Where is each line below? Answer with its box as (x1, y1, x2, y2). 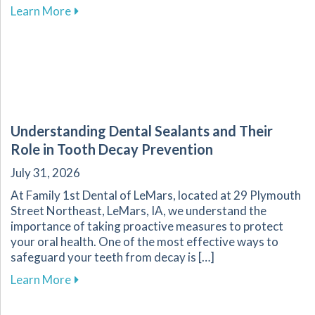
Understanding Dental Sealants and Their (11, 122, 273, 140)
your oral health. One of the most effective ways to (11, 234, 278, 250)
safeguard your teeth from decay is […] (11, 250, 214, 265)
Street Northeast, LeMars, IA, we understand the (11, 203, 266, 219)
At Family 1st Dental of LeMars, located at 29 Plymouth (11, 188, 301, 203)
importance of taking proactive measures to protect (11, 219, 283, 234)
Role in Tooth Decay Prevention (11, 141, 213, 158)
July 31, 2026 (11, 165, 80, 181)
